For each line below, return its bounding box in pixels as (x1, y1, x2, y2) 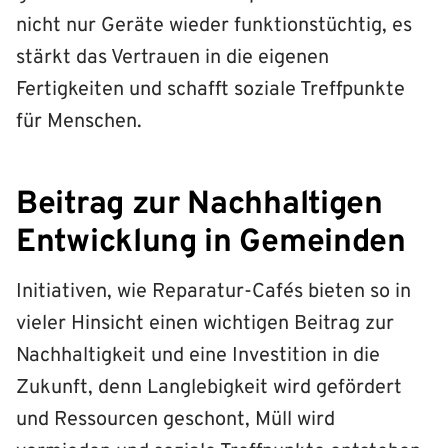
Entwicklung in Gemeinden (16, 223, 406, 264)
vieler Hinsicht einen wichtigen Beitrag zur (16, 311, 394, 338)
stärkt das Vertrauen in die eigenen (16, 45, 329, 72)
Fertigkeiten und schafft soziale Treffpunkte (16, 77, 405, 104)
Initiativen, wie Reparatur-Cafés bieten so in (16, 279, 411, 306)
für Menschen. (16, 109, 142, 136)
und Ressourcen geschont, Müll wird (16, 407, 335, 434)
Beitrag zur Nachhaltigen (16, 185, 383, 226)
